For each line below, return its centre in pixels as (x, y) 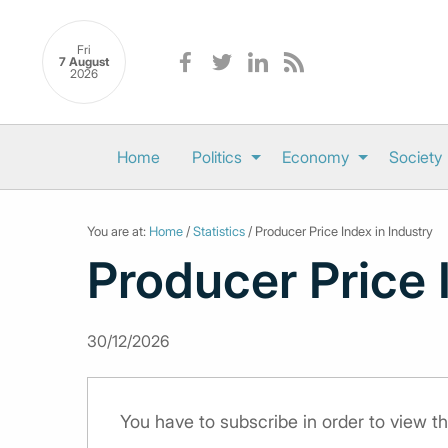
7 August (84, 62)
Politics (216, 157)
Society (415, 157)
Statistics (219, 231)
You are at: (118, 231)
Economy (315, 157)
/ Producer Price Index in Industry (339, 231)
